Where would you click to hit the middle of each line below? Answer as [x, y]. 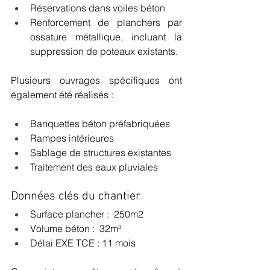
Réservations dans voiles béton [98, 8]
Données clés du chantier [76, 196]
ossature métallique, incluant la [106, 37]
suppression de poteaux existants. [104, 51]
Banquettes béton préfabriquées [100, 124]
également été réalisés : [62, 95]
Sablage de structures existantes [101, 152]
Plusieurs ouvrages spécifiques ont [96, 80]
